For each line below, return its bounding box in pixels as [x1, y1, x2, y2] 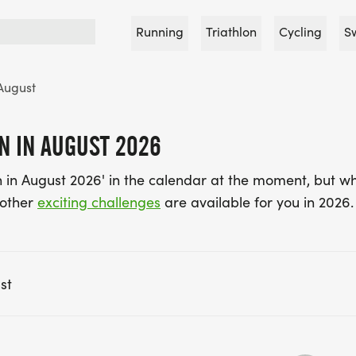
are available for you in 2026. [161, 192, 354, 211]
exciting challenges [37, 192, 161, 211]
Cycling [279, 23, 322, 40]
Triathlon [206, 23, 257, 40]
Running [136, 23, 184, 40]
